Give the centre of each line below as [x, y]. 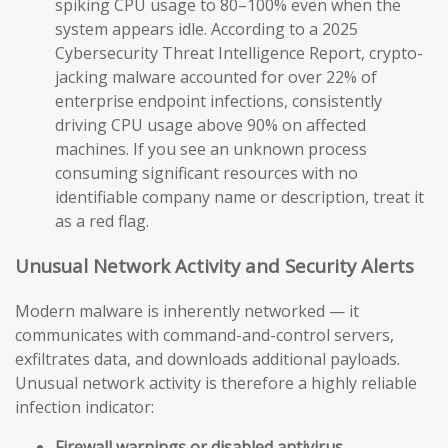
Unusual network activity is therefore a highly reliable [216, 382]
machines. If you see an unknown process [211, 149]
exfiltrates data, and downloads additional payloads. [207, 358]
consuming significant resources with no [206, 173]
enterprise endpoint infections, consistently [218, 101]
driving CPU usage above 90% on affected [210, 125]
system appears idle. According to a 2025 [206, 29]
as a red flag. [102, 221]
